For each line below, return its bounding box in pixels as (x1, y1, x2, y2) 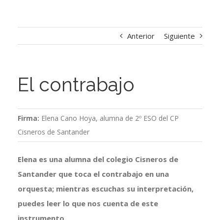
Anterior (127, 31, 155, 41)
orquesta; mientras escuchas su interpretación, (17, 184, 193, 194)
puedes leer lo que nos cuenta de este (17, 198, 158, 209)
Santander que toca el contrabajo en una (17, 169, 169, 179)
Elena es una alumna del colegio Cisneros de (17, 154, 178, 165)
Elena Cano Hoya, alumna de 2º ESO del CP (41, 113, 179, 123)
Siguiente (164, 31, 195, 41)
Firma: (17, 113, 41, 123)
